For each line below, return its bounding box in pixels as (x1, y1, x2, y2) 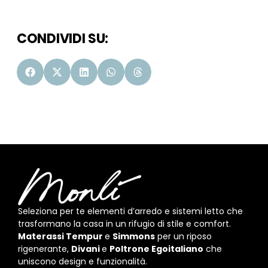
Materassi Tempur (18, 230, 105, 242)
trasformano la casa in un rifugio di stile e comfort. (18, 217, 233, 230)
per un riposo (155, 230, 212, 242)
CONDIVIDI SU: (17, 29, 109, 48)
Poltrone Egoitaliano (109, 242, 203, 255)
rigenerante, (18, 242, 71, 255)
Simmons (112, 230, 155, 242)
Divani (71, 242, 102, 255)
